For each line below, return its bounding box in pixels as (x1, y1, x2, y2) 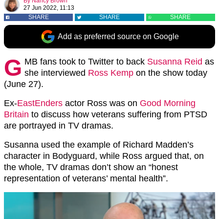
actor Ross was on (63, 98, 140, 108)
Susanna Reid (147, 57, 202, 66)
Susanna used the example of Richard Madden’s (4, 140, 194, 150)
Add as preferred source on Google (58, 32, 179, 41)
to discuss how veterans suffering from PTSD (29, 109, 207, 119)
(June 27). (4, 79, 44, 89)
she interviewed (24, 68, 88, 78)
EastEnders (17, 98, 63, 108)
